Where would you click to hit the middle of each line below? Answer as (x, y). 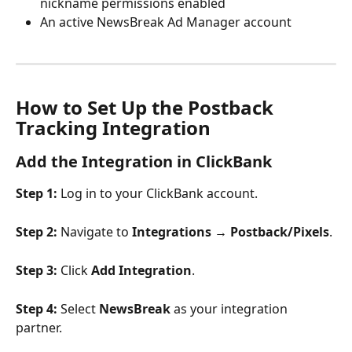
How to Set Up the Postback (147, 107)
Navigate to (95, 231)
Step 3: (37, 270)
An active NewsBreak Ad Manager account (166, 22)
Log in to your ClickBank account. (158, 193)
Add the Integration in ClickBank (144, 161)
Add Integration (141, 270)
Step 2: (37, 231)
